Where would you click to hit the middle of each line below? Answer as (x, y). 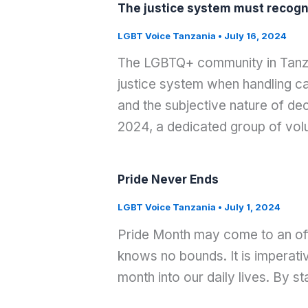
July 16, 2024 (255, 35)
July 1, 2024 (252, 207)
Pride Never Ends (168, 180)
